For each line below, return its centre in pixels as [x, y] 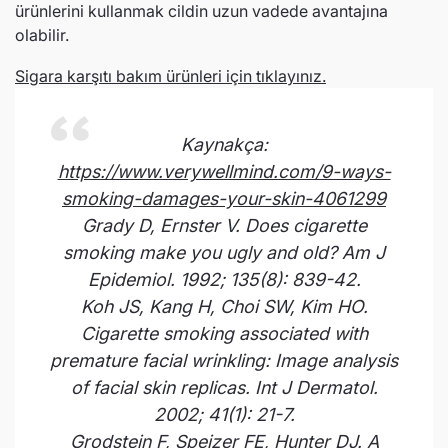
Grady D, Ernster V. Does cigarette [224, 225]
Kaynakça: [224, 144]
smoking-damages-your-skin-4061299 [224, 198]
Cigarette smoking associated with [224, 333]
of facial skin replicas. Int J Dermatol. [224, 387]
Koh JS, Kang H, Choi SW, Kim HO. [224, 306]
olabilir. [42, 35]
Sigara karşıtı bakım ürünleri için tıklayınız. [170, 76]
